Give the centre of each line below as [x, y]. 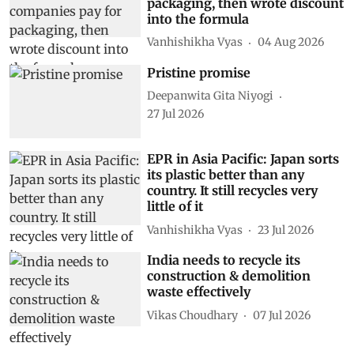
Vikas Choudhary [193, 315]
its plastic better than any [226, 175]
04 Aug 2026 [291, 42]
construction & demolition [229, 276]
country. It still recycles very [233, 191]
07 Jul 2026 [282, 315]
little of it [175, 207]
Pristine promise [199, 72]
